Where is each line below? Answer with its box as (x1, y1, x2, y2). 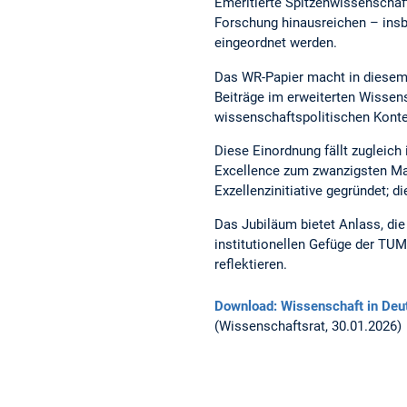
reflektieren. (214, 255, 287, 273)
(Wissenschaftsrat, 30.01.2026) (214, 317, 402, 334)
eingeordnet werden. (214, 35, 337, 52)
